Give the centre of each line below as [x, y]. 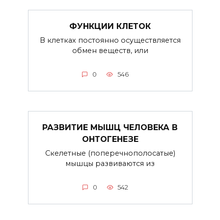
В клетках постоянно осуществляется [110, 40]
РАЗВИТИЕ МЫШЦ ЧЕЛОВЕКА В [110, 127]
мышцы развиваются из [110, 163]
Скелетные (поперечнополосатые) [110, 153]
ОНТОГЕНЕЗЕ [110, 139]
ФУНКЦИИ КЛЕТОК [110, 26]
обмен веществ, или [110, 50]
